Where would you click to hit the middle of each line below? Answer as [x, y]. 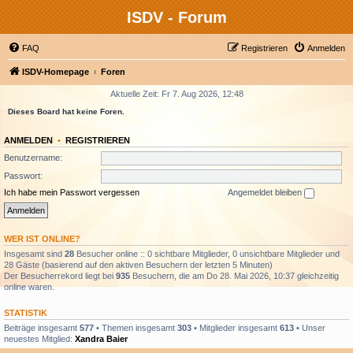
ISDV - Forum [176, 17]
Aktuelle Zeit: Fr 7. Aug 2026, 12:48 [176, 94]
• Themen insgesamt [136, 327]
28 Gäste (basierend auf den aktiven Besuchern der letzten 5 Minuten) [138, 264]
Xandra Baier [101, 338]
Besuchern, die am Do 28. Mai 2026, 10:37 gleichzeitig [234, 275]
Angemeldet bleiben [266, 192]
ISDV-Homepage [56, 72]
